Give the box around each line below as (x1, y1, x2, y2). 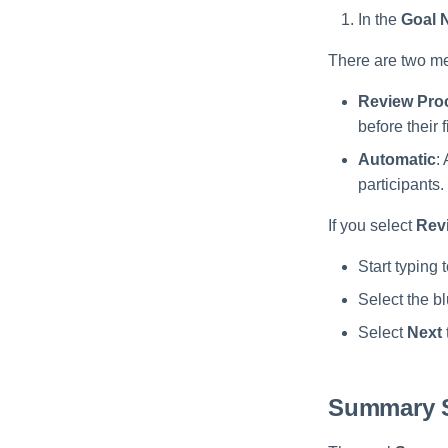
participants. (358, 176, 444, 194)
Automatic (358, 151, 436, 169)
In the (358, 11, 401, 29)
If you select (328, 217, 416, 235)
